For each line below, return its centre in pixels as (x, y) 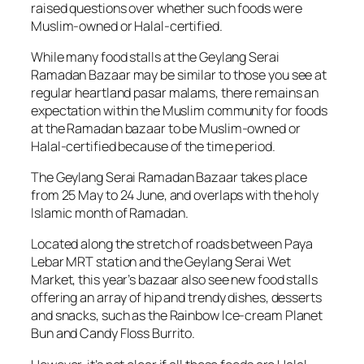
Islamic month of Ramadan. (110, 213)
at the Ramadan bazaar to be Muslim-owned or (166, 128)
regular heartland (82, 92)
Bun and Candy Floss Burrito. (113, 334)
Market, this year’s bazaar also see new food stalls (174, 280)
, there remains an (267, 92)
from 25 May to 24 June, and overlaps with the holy (175, 195)
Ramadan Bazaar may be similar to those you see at (179, 74)
